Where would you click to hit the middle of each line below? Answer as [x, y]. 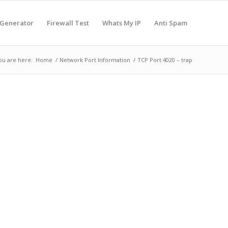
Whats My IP [122, 23]
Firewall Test [68, 23]
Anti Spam [171, 23]
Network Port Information [95, 60]
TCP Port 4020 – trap [165, 60]
